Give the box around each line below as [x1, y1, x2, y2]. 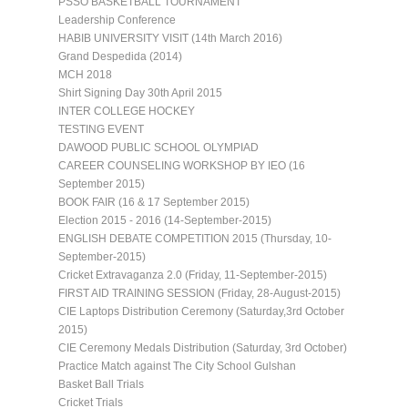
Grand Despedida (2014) [58, 49, 182, 63]
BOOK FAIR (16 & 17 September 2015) [58, 195, 250, 209]
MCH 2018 [58, 67, 112, 81]
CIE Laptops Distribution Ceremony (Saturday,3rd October [58, 304, 344, 318]
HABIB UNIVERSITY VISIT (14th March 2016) [58, 31, 282, 45]
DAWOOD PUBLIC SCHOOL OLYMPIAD [58, 140, 259, 154]
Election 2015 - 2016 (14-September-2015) [58, 213, 271, 227]
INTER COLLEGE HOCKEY [58, 104, 195, 117]
